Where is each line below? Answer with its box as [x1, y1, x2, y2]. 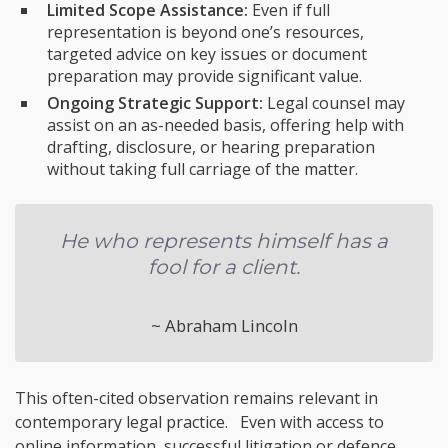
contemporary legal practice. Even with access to [15, 410, 384, 433]
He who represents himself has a [60, 228, 388, 253]
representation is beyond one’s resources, [47, 20, 364, 43]
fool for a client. [148, 254, 300, 279]
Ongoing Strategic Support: [47, 91, 263, 114]
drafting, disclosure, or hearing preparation [47, 135, 375, 158]
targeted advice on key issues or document [47, 42, 367, 65]
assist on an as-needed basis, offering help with [47, 113, 404, 136]
